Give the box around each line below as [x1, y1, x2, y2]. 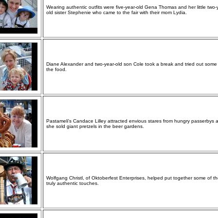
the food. [46, 67, 67, 72]
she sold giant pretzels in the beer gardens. [46, 124, 144, 129]
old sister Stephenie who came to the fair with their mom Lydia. [46, 10, 187, 15]
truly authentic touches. [46, 181, 99, 186]
